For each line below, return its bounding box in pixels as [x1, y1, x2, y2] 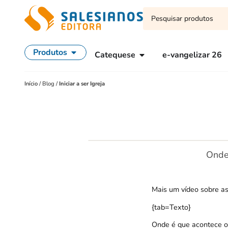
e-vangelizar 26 [162, 49, 222, 61]
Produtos [33, 47, 67, 58]
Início [24, 80, 39, 88]
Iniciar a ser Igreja [59, 80, 105, 88]
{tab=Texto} [151, 202, 191, 212]
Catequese [95, 49, 135, 61]
